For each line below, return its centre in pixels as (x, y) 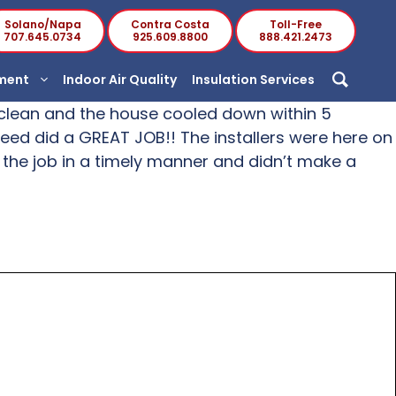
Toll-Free (296, 24)
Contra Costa (170, 24)
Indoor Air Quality (121, 80)
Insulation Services (255, 80)
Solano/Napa (42, 24)
